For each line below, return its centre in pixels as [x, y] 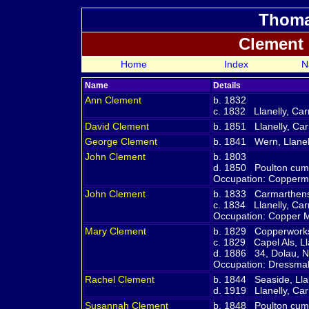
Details [227, 86]
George [103, 141]
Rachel [101, 279]
